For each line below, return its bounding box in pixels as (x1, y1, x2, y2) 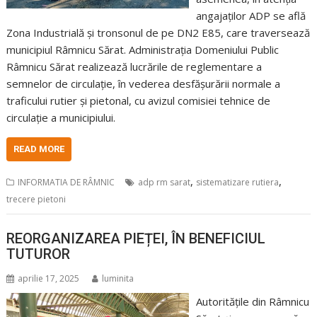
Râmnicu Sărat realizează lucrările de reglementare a (6, 59, 263, 74)
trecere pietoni (6, 193, 67, 205)
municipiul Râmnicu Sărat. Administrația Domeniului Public (6, 42, 279, 57)
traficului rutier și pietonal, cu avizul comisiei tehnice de (6, 93, 271, 108)
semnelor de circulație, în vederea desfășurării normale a (6, 76, 281, 91)
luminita (102, 272, 134, 284)
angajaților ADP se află (195, 8, 306, 23)
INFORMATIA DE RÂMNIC (18, 176, 115, 188)
